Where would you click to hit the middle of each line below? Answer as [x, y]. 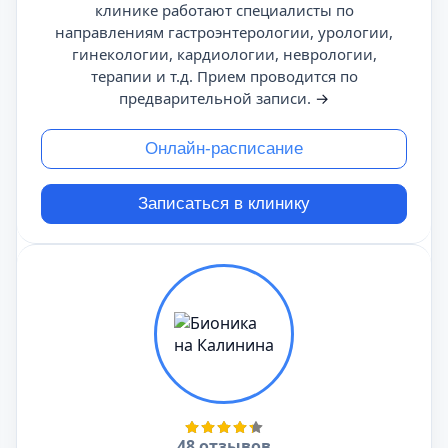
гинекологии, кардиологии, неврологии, [224, 54]
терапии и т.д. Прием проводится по [224, 76]
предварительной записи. [217, 98]
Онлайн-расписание [224, 148]
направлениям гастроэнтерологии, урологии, [224, 32]
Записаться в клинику [224, 203]
